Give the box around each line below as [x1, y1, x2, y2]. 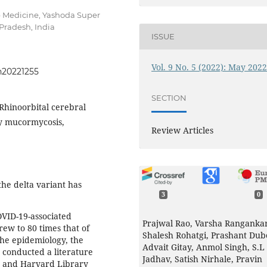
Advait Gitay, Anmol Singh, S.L [142, 241, 265, 253]
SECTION [151, 93, 187, 103]
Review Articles [151, 124, 214, 136]
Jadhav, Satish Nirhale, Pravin [142, 253, 262, 265]
